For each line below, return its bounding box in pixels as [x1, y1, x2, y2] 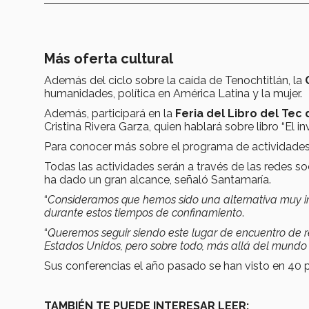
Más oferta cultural [44, 50, 173, 67]
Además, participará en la [44, 106, 175, 120]
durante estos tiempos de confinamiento [44, 206, 242, 219]
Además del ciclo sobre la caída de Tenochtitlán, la [44, 73, 305, 87]
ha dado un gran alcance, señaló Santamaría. [44, 172, 271, 186]
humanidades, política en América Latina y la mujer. [44, 86, 302, 100]
